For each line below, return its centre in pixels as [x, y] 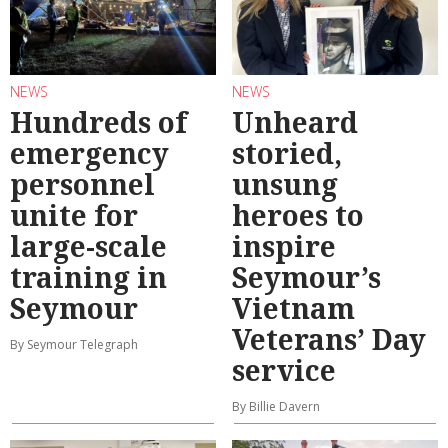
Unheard [295, 122]
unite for [74, 215]
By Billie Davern [276, 407]
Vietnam [293, 308]
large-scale [88, 246]
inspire [284, 246]
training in [88, 277]
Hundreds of [98, 122]
